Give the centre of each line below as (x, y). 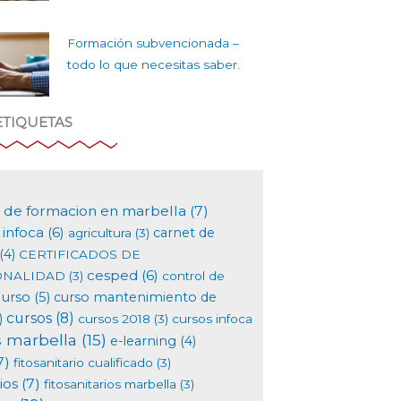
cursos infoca (212, 319)
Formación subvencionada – (153, 43)
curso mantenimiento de (135, 298)
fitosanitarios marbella (110, 384)
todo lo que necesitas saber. (153, 65)
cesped (112, 276)
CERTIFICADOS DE (79, 255)
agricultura (99, 233)
